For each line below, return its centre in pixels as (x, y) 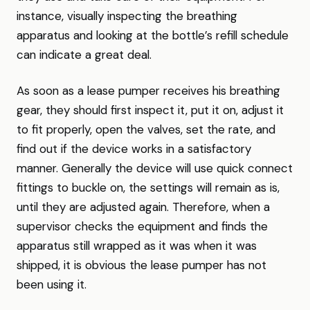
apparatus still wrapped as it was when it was (137, 246)
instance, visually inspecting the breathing (127, 16)
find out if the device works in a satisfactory (134, 149)
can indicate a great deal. (84, 55)
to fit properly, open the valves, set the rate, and (146, 129)
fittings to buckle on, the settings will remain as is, (148, 188)
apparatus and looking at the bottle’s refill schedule (153, 35)
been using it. (52, 284)
